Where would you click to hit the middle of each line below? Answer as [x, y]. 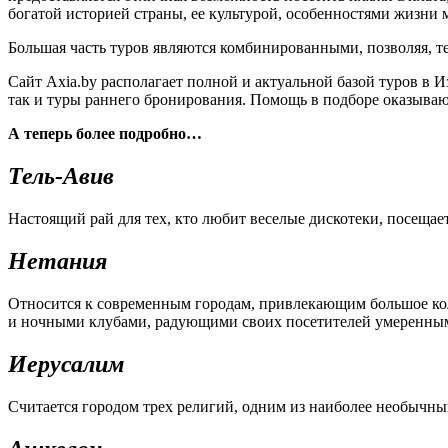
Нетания [57, 260]
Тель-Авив [61, 176]
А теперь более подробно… [105, 134]
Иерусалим [66, 363]
